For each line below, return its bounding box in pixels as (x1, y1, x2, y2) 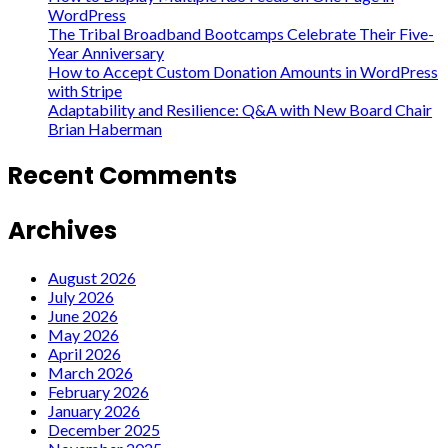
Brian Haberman (48, 119, 162, 139)
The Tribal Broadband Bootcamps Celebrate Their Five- (48, 24, 434, 44)
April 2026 (48, 343, 121, 363)
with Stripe (48, 81, 122, 101)
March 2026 (48, 362, 133, 382)
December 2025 (48, 419, 160, 439)
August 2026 (48, 267, 136, 287)
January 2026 (48, 400, 140, 420)
